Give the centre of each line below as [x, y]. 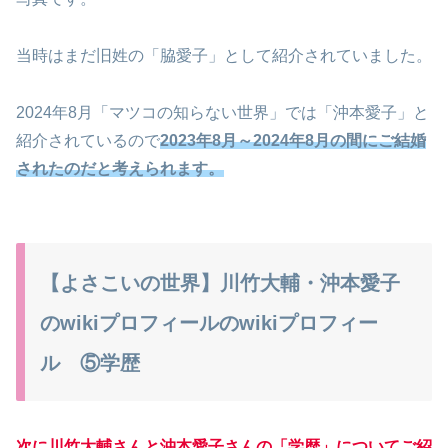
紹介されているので [88, 140]
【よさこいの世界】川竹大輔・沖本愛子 [220, 282]
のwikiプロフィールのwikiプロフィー [209, 322]
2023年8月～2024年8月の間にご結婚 [293, 140]
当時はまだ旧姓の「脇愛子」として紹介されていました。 [224, 55]
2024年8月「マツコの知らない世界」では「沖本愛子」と [222, 112]
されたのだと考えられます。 [120, 168]
